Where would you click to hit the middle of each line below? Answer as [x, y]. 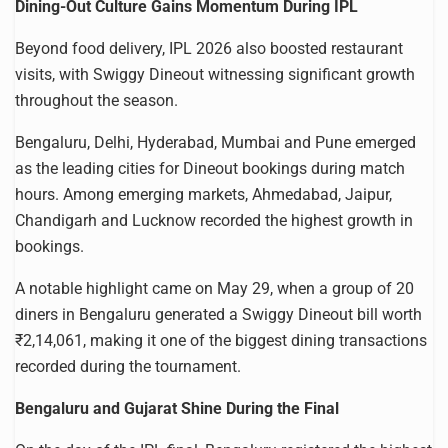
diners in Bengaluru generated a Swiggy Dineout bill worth [218, 314]
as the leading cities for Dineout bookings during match [210, 168]
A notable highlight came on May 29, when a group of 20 [214, 288]
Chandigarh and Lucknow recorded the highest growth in [214, 220]
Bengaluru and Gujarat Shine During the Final [177, 408]
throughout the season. [96, 100]
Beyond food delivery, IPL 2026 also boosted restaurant [209, 48]
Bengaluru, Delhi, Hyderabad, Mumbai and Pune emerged [215, 142]
